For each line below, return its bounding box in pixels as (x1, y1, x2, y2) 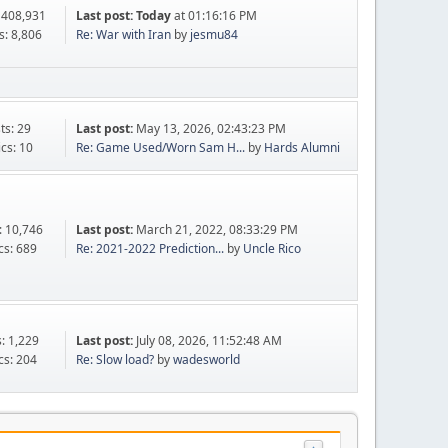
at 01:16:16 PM (170, 7, 257, 25)
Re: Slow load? (75, 351, 154, 369)
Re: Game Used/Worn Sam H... (75, 138, 245, 156)
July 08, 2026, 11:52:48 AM (135, 332, 282, 350)
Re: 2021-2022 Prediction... (75, 240, 224, 258)
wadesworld (172, 351, 240, 369)
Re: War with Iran (75, 26, 174, 44)
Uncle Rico (242, 240, 301, 258)
